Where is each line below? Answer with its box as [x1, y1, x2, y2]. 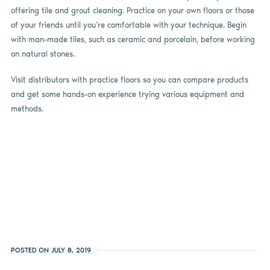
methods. [10, 104, 43, 114]
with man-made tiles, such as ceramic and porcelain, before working [10, 34, 255, 44]
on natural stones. [10, 49, 75, 58]
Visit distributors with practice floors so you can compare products [10, 75, 248, 85]
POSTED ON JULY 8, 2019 [10, 246, 91, 255]
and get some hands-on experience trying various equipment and [10, 90, 244, 99]
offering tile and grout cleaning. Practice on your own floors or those [10, 5, 254, 15]
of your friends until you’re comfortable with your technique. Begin [10, 20, 246, 30]
